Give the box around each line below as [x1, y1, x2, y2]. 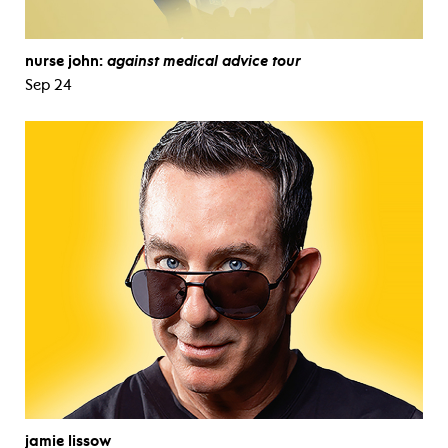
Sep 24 [25, 75, 72, 94]
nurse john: [25, 51, 107, 70]
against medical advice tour [107, 51, 301, 70]
